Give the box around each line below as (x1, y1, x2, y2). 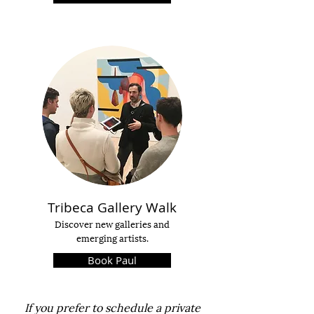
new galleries (95, 217, 153, 231)
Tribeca (48, 198, 97, 217)
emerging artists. (76, 231, 149, 245)
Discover (55, 217, 95, 231)
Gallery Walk (97, 198, 177, 217)
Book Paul (88, 253, 137, 267)
